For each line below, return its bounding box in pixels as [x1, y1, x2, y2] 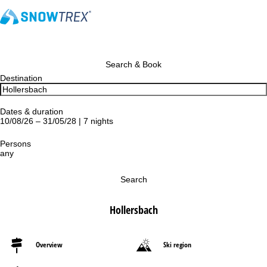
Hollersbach [109, 203, 158, 217]
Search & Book [105, 60, 162, 69]
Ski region [163, 240, 191, 250]
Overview [36, 240, 63, 250]
